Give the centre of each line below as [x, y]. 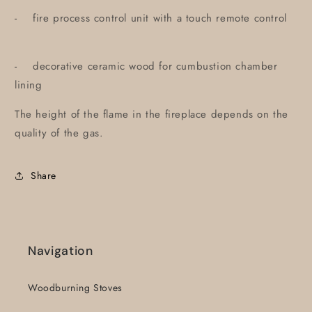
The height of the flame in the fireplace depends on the [152, 114]
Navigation [61, 251]
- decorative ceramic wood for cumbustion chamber [146, 66]
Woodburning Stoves [75, 288]
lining [29, 85]
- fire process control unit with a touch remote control [151, 18]
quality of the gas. [59, 133]
